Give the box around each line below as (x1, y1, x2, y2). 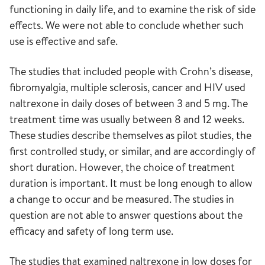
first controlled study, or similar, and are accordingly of (9, 144, 256, 159)
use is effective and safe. (9, 34, 118, 49)
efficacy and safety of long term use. (9, 224, 173, 238)
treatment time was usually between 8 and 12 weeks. (9, 112, 244, 127)
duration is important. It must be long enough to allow (9, 176, 253, 190)
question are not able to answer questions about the (9, 208, 243, 222)
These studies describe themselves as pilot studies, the (9, 128, 251, 143)
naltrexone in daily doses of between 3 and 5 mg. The (9, 96, 248, 111)
